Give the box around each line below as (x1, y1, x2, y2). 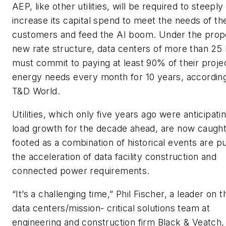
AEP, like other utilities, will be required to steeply (12, 1, 223, 12)
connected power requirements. (12, 165, 150, 176)
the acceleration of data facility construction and (12, 151, 216, 162)
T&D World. (12, 86, 61, 97)
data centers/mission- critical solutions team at (12, 202, 210, 213)
